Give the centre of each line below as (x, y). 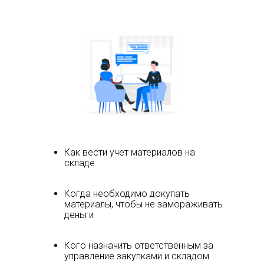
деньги (79, 215)
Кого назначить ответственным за (139, 245)
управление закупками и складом (137, 256)
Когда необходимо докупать (127, 194)
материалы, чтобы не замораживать (143, 204)
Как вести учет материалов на (130, 152)
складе (80, 163)
